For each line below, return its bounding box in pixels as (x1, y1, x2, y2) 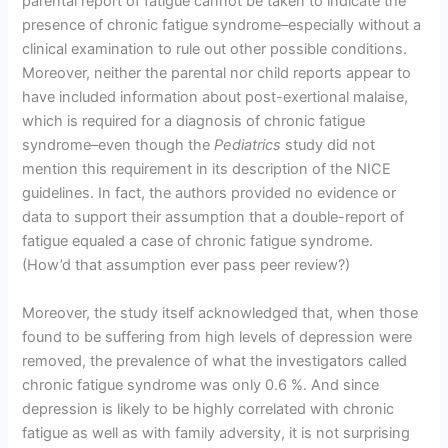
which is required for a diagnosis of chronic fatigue (22, 112, 366, 131)
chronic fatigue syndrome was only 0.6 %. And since (22, 375, 380, 394)
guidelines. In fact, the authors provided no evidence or (22, 184, 397, 203)
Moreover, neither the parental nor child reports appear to (22, 64, 412, 83)
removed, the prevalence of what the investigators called (22, 351, 408, 370)
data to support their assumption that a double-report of (22, 208, 405, 227)
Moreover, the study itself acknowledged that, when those (22, 303, 419, 322)
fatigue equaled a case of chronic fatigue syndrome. (22, 232, 374, 251)
